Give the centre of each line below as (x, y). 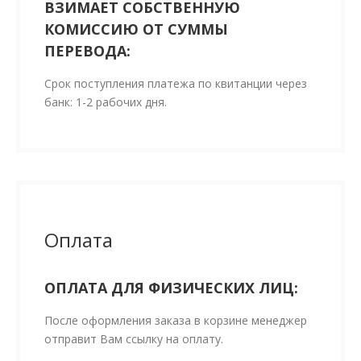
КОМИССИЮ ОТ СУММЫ (136, 29)
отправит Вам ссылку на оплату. (134, 339)
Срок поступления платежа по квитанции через (176, 84)
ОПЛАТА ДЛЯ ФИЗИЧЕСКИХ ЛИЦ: (171, 288)
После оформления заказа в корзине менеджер (176, 321)
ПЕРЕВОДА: (87, 51)
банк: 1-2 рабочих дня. (106, 102)
